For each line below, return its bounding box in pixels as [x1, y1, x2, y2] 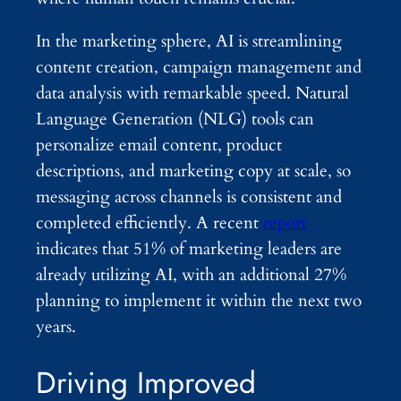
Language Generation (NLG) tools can [36, 107, 314, 131]
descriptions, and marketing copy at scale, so [36, 159, 351, 183]
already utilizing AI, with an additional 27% [36, 263, 346, 286]
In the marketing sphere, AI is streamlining [36, 30, 342, 53]
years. [36, 315, 81, 338]
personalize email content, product [36, 133, 282, 157]
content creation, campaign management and [36, 55, 362, 79]
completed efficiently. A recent [36, 211, 263, 235]
